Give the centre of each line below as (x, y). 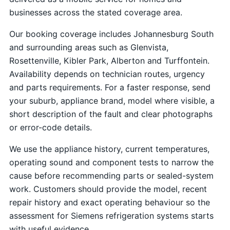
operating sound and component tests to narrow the (111, 162)
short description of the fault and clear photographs (111, 114)
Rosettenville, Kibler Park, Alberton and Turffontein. (109, 60)
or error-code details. (50, 127)
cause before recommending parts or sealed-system (111, 175)
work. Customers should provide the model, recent (108, 189)
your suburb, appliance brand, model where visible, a (112, 100)
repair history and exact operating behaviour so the (109, 202)
